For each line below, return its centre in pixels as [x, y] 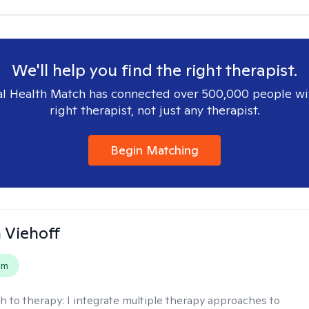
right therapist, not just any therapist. [154, 110]
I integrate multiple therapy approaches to [174, 300]
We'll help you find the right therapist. [154, 70]
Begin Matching [154, 150]
